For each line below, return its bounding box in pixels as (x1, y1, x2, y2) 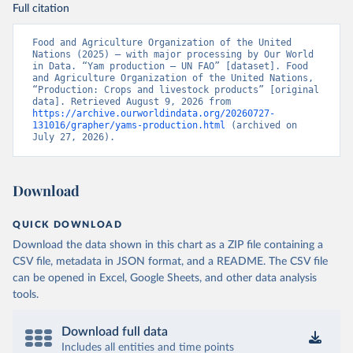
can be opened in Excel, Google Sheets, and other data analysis (13, 273, 317, 284)
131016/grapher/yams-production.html (32, 120, 225, 131)
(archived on (225, 120, 297, 131)
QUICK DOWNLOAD (13, 220, 123, 229)
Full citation (13, 3, 69, 14)
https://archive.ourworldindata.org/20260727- (32, 108, 275, 119)
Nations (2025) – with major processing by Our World (32, 49, 314, 60)
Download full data (61, 325, 168, 338)
